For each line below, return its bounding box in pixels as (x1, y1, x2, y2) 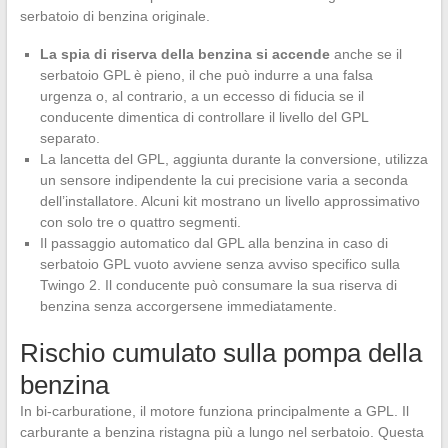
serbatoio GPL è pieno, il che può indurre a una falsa (39, 67, 373, 84)
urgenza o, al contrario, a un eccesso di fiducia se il (39, 88, 364, 105)
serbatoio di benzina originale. (19, 8, 210, 25)
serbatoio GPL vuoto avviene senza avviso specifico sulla (39, 256, 400, 273)
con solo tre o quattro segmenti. (39, 214, 241, 231)
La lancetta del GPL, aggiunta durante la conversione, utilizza (39, 151, 428, 168)
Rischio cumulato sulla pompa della (19, 338, 422, 369)
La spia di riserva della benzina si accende (39, 46, 330, 63)
